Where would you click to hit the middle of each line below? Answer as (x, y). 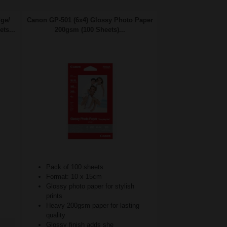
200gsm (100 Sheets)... (90, 30)
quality (56, 215)
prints (54, 196)
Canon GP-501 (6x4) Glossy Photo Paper (90, 20)
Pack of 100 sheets (75, 167)
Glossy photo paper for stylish (90, 186)
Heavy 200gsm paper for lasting (93, 206)
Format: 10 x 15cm (74, 177)
